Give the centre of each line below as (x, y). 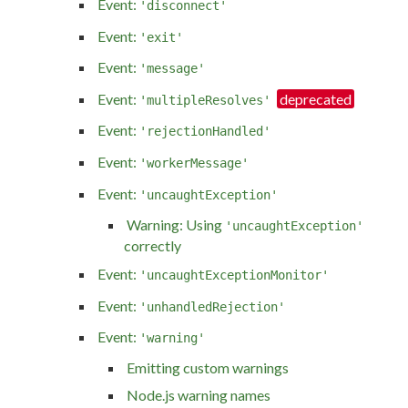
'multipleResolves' (205, 100)
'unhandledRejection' (212, 306)
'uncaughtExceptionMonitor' (234, 275)
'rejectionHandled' (205, 132)
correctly (153, 246)
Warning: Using (176, 225)
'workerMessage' (194, 163)
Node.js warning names (199, 394)
